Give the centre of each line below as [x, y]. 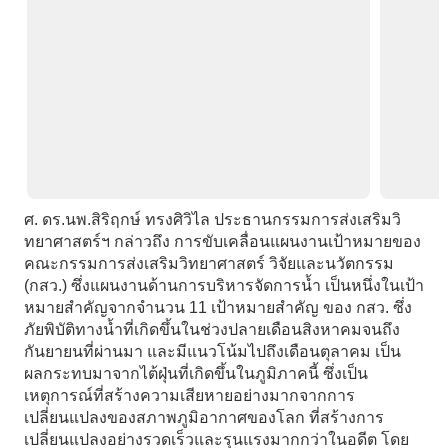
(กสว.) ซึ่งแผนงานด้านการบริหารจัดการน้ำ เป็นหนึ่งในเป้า [223, 286]
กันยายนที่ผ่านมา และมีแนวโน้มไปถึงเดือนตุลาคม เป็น [212, 352]
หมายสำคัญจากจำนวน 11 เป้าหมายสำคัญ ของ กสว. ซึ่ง [217, 308]
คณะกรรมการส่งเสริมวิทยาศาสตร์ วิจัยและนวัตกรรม [208, 264]
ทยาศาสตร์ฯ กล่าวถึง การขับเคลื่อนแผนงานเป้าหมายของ [222, 242]
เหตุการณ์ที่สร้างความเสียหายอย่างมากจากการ [189, 396]
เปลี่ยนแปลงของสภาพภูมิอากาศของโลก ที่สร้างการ [203, 418]
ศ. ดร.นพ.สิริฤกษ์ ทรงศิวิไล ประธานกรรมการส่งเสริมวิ [212, 220]
